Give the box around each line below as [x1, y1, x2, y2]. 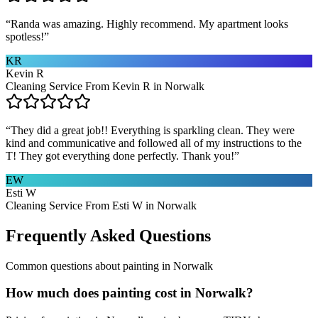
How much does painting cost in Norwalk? [6, 285, 253, 301]
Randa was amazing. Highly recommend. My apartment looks [11, 17, 288, 30]
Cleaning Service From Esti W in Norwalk [6, 199, 197, 212]
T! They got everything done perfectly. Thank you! [6, 149, 234, 162]
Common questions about [6, 259, 123, 272]
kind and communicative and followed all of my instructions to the [6, 136, 302, 149]
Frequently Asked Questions [6, 226, 211, 245]
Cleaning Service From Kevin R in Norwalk [6, 79, 204, 92]
